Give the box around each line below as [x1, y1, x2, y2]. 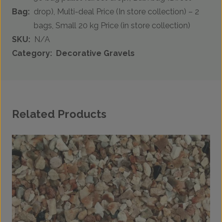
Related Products [12, 108, 107, 121]
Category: [12, 49, 52, 58]
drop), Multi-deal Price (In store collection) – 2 [34, 7, 199, 17]
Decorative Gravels [56, 49, 135, 58]
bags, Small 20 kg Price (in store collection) [34, 21, 190, 31]
